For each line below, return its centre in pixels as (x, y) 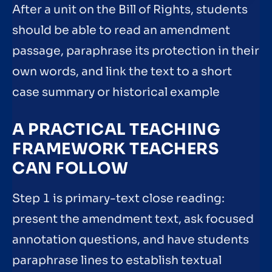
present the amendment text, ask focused (133, 219)
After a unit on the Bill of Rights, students (130, 10)
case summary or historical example (116, 93)
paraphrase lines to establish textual (117, 261)
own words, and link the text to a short (122, 72)
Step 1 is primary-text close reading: (118, 199)
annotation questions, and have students (131, 240)
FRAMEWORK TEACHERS (115, 149)
